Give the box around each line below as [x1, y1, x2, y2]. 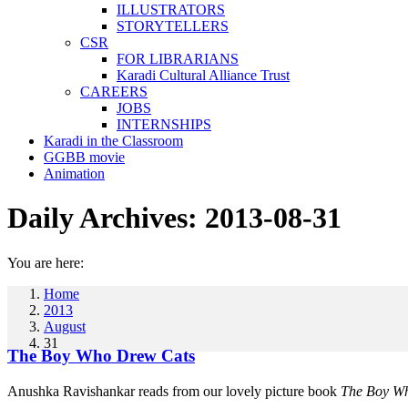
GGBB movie [44, 149, 125, 165]
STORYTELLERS [117, 18, 229, 34]
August [44, 318, 86, 334]
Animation [44, 166, 105, 181]
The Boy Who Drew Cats [7, 346, 195, 366]
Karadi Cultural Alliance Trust [117, 67, 290, 83]
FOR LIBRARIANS [117, 51, 239, 66]
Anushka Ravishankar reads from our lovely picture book [7, 382, 341, 399]
